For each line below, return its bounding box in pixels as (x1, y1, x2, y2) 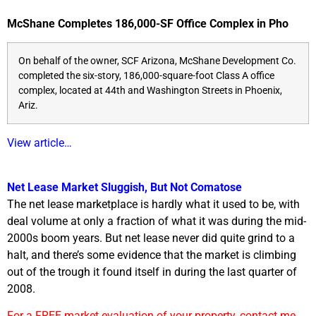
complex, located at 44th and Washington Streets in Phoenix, (18, 85, 282, 97)
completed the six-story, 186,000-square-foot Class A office (18, 70, 274, 83)
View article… (7, 136, 72, 150)
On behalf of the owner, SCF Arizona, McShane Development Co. (18, 55, 296, 68)
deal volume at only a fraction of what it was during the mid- (7, 214, 306, 228)
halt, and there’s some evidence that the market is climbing (7, 248, 296, 262)
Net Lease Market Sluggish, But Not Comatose (7, 180, 242, 194)
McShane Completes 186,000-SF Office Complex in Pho (7, 16, 288, 30)
